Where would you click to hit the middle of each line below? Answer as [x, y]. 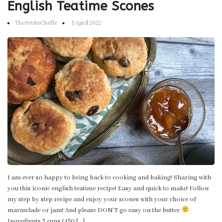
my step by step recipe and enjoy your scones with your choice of [102, 199]
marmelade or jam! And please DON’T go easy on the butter [94, 210]
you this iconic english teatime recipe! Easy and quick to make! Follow [108, 188]
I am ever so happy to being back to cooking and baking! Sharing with [109, 177]
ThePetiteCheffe [36, 23]
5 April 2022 [86, 23]
